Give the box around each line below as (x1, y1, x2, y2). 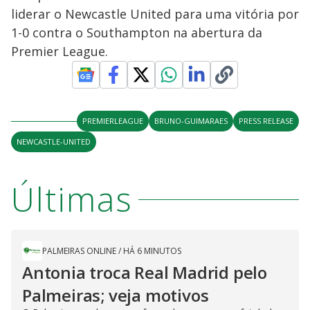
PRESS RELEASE (239, 116, 293, 126)
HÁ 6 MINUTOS (123, 245, 181, 257)
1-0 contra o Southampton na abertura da (11, 24, 262, 41)
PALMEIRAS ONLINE (42, 245, 116, 257)
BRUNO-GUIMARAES (154, 116, 228, 126)
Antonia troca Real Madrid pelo (22, 261, 267, 284)
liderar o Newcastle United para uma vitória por (11, 6, 299, 22)
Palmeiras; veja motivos (22, 284, 209, 307)
